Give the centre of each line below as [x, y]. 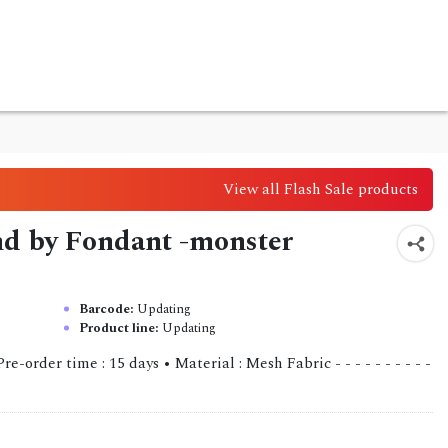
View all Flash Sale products [320, 189]
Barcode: [107, 308]
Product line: [120, 327]
